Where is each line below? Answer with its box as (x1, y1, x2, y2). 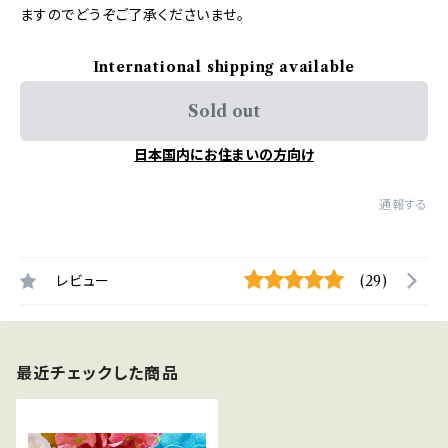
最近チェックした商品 (16, 363, 179, 383)
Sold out (188, 101, 260, 121)
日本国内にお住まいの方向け (134, 146, 314, 164)
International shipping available (92, 58, 356, 76)
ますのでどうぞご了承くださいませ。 (20, 6, 245, 24)
